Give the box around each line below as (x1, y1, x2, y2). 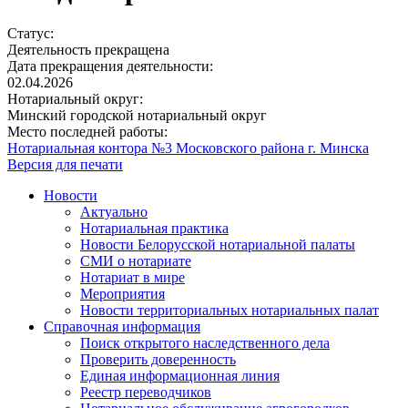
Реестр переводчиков (80, 384, 211, 401)
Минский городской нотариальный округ (7, 107, 267, 124)
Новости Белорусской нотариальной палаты (80, 237, 355, 253)
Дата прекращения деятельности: (7, 58, 213, 75)
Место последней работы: (7, 124, 168, 140)
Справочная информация (44, 319, 200, 335)
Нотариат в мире (80, 270, 185, 286)
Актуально (80, 204, 148, 220)
